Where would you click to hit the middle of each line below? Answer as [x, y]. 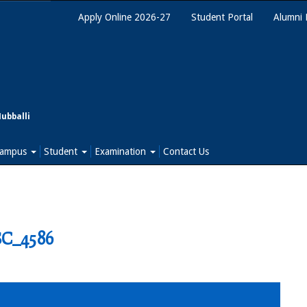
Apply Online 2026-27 [124, 17]
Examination [122, 151]
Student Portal [222, 17]
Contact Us [186, 151]
